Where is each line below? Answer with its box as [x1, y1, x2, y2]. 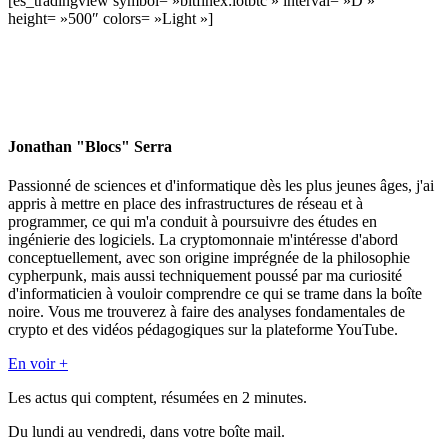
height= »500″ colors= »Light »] [8, 10, 213, 28]
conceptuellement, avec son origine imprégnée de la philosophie [8, 248, 410, 266]
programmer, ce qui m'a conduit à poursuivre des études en [8, 212, 377, 230]
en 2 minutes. [223, 388, 307, 406]
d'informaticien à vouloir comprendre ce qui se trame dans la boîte [8, 284, 422, 302]
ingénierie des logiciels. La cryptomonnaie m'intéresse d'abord [8, 230, 398, 248]
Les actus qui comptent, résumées [8, 388, 223, 406]
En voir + [8, 354, 68, 372]
